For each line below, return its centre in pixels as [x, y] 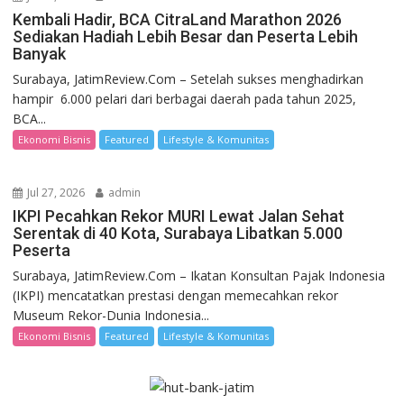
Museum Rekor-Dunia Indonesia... [111, 316]
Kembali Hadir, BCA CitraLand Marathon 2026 [178, 20]
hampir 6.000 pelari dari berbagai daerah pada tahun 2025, [185, 99]
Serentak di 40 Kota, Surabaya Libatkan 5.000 [178, 234]
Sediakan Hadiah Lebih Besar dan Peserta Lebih [186, 37]
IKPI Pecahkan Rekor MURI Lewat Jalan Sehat [179, 216]
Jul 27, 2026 [55, 193]
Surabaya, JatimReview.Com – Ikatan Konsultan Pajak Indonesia [199, 276]
